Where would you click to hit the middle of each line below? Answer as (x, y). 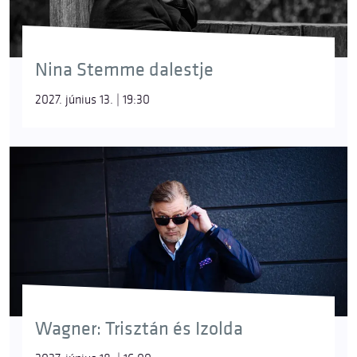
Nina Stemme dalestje (124, 70)
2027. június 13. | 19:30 (92, 100)
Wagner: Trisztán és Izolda (139, 329)
